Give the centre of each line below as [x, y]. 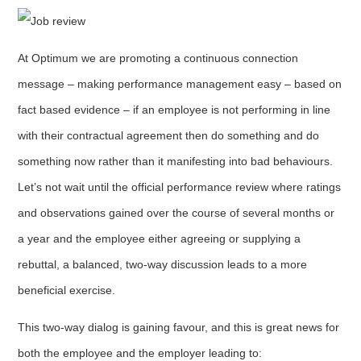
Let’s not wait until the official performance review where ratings [180, 187]
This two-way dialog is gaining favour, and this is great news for [179, 327]
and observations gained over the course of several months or [176, 212]
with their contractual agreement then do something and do [169, 135]
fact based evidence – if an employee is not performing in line [174, 109]
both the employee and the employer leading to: [140, 353]
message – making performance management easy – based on [180, 83]
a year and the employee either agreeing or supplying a [160, 238]
